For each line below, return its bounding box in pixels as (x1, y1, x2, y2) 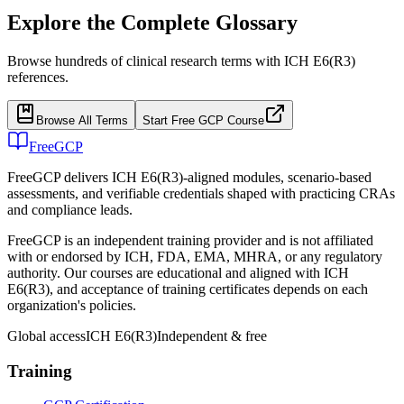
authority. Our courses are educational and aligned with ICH (7, 264, 349, 280)
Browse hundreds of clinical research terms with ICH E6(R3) (7, 52, 355, 69)
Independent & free (157, 327, 267, 344)
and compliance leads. (7, 201, 133, 217)
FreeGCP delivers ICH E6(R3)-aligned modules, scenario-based (7, 169, 372, 185)
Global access (7, 327, 86, 344)
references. (7, 69, 69, 85)
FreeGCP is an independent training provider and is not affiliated (7, 232, 373, 248)
